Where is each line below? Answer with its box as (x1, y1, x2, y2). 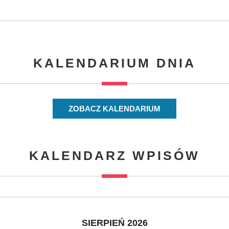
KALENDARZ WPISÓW (29, 148, 200, 163)
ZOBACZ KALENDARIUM (68, 104, 161, 113)
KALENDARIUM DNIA (33, 56, 196, 71)
